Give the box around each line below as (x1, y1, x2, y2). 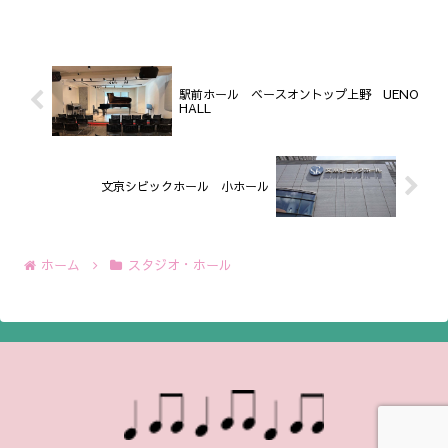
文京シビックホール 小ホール (101, 178, 270, 195)
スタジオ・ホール (127, 255, 232, 274)
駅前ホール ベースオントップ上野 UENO (178, 85, 418, 102)
